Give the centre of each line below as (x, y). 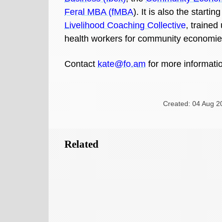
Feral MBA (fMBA (99, 12)
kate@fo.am (122, 64)
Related (82, 144)
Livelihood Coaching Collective (125, 25)
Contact (81, 64)
